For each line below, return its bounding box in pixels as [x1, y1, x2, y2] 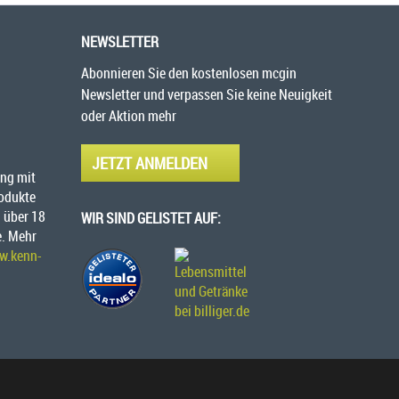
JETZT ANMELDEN [92, 152, 208, 175]
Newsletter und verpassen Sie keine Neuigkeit [81, 85, 332, 105]
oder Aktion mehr [81, 106, 176, 126]
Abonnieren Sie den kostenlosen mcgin [81, 63, 297, 84]
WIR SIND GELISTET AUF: [81, 208, 221, 229]
